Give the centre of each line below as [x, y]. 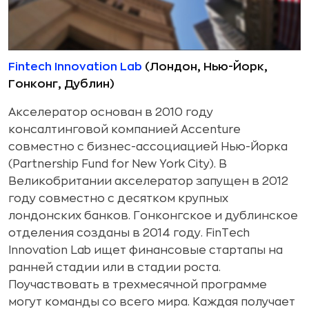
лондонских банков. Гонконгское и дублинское [153, 216]
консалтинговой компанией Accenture [124, 130]
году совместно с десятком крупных [118, 199]
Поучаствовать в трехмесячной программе [138, 285]
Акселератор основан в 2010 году [111, 113]
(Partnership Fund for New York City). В [118, 165]
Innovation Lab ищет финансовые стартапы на [146, 251]
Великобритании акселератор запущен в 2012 [148, 182]
